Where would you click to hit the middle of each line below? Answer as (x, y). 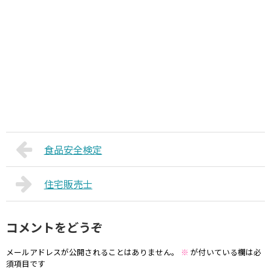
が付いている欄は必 (225, 252)
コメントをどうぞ (54, 227)
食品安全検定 (73, 149)
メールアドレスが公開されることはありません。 (93, 252)
